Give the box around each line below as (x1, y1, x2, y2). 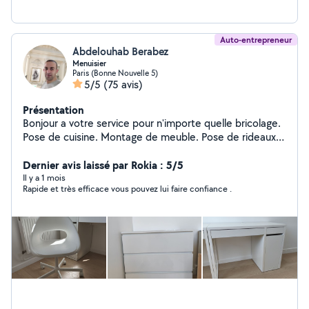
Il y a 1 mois (23, 172, 66, 183)
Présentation (23, 102, 84, 117)
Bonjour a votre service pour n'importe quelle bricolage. (23, 116, 132, 130)
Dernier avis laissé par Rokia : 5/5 (23, 157, 183, 172)
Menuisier (72, 58, 106, 69)
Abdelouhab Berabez (72, 44, 169, 59)
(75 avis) (103, 77, 143, 92)
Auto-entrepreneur (220, 34, 292, 46)
